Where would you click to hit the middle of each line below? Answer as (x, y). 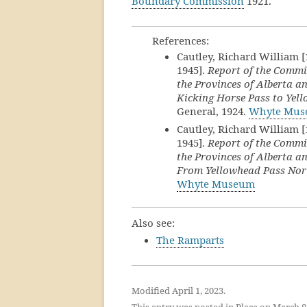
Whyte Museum (216, 183)
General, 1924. (213, 111)
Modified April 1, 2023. (179, 290)
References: (181, 40)
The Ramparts (190, 240)
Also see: (153, 222)
